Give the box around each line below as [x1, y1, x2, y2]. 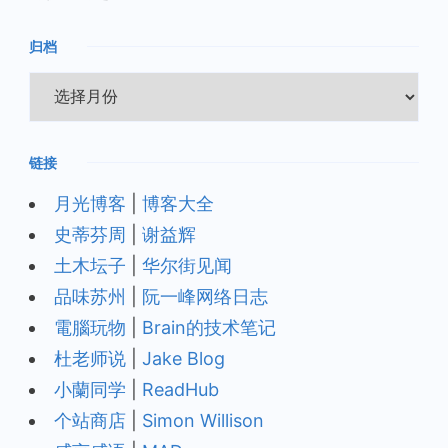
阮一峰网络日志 [142, 285, 268, 307]
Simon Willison [142, 409, 264, 431]
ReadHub [142, 378, 219, 400]
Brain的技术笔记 [142, 316, 276, 338]
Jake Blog [142, 347, 225, 369]
